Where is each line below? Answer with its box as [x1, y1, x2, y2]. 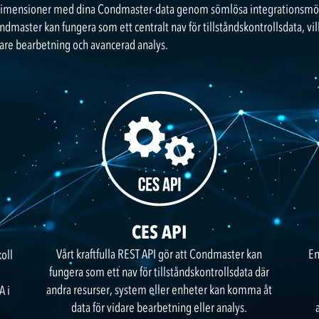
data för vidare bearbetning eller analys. [71, 300, 248, 315]
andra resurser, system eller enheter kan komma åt [46, 282, 273, 298]
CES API [132, 221, 187, 244]
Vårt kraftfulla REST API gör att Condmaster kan [56, 246, 263, 262]
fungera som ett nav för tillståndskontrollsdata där [49, 264, 270, 280]
